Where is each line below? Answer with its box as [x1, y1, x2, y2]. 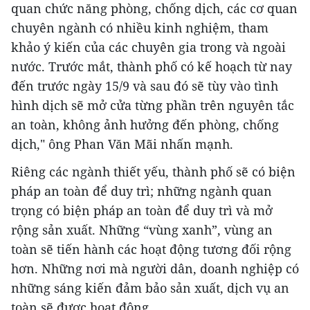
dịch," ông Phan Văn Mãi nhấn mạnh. [11, 135, 233, 152]
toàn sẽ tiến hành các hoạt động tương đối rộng [11, 240, 291, 257]
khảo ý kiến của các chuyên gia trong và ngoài [11, 38, 286, 55]
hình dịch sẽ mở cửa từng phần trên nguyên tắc [11, 96, 294, 113]
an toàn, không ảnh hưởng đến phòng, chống [11, 116, 279, 133]
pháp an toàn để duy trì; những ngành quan [11, 182, 272, 199]
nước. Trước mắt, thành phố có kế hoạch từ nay [11, 57, 292, 75]
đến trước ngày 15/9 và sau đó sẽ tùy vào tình [11, 77, 278, 94]
